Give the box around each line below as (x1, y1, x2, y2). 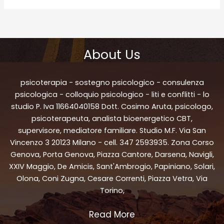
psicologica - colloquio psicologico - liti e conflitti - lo (14, 89, 209, 100)
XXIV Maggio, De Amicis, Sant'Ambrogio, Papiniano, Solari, (9, 161, 215, 172)
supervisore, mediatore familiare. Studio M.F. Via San (18, 125, 206, 136)
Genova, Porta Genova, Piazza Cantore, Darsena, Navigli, (10, 149, 214, 160)
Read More (89, 208, 135, 221)
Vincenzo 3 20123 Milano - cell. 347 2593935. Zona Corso (10, 137, 214, 148)
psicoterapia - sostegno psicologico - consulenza (20, 77, 204, 88)
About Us (83, 45, 140, 63)
